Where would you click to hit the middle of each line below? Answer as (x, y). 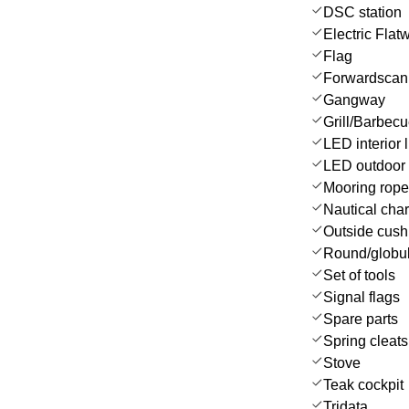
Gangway (354, 100)
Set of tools (359, 275)
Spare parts (361, 319)
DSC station (362, 12)
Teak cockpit (363, 384)
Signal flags (362, 297)
